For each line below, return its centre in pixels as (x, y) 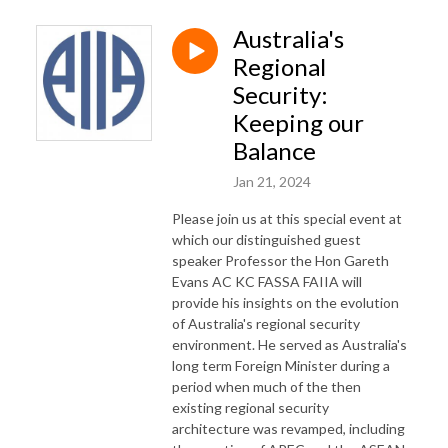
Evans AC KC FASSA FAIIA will (267, 281)
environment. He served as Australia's (289, 344)
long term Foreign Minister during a (281, 365)
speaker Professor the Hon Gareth (280, 260)
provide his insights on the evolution (285, 302)
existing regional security (250, 407)
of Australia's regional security (266, 323)
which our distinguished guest (266, 239)
